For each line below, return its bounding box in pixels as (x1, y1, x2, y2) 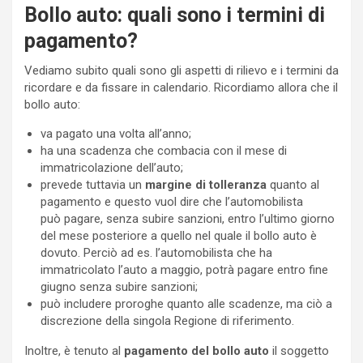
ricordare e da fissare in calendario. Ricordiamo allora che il (24, 79, 338, 95)
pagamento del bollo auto (124, 343, 269, 358)
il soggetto (269, 343, 329, 358)
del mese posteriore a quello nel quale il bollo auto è (41, 228, 317, 243)
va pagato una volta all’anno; (41, 126, 191, 141)
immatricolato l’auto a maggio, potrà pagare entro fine (41, 262, 328, 277)
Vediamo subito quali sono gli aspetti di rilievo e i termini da (24, 62, 339, 78)
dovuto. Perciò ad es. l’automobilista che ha (41, 245, 272, 260)
